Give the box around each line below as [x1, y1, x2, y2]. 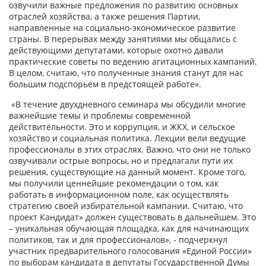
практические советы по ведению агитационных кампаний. [9, 56, 257, 67]
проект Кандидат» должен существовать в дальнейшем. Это [9, 211, 256, 223]
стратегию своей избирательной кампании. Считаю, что [9, 200, 243, 211]
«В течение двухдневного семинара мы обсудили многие [9, 99, 246, 110]
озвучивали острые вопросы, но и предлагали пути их [9, 155, 233, 166]
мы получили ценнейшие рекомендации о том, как [9, 178, 218, 189]
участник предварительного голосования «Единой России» [9, 245, 252, 256]
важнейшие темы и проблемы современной [9, 110, 191, 121]
